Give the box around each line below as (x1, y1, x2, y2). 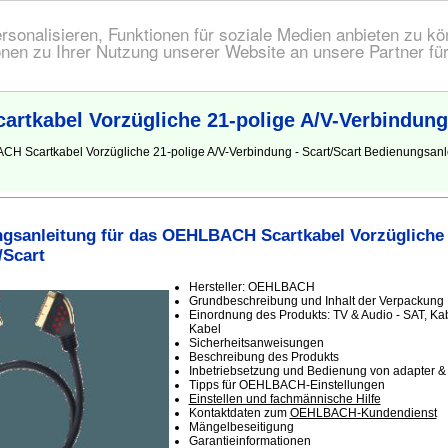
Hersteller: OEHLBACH (188, 280, 315, 295)
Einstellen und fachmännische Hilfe (188, 392, 381, 407)
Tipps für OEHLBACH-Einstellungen (188, 378, 385, 393)
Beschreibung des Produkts (188, 350, 339, 365)
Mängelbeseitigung (188, 420, 294, 435)
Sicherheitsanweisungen (188, 336, 324, 351)
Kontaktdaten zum (188, 406, 290, 421)
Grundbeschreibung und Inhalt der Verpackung (188, 294, 444, 309)
